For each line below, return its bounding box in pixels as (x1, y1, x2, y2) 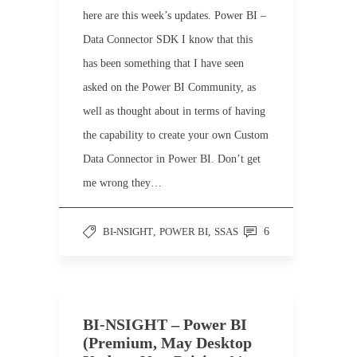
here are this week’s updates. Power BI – (83, 10, 266, 22)
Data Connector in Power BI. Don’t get (83, 153, 261, 165)
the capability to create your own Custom (83, 129, 269, 141)
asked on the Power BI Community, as (83, 81, 256, 93)
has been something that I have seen (83, 57, 244, 69)
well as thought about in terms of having (83, 105, 265, 117)
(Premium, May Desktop (83, 334, 252, 351)
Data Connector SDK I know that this (83, 33, 253, 45)
